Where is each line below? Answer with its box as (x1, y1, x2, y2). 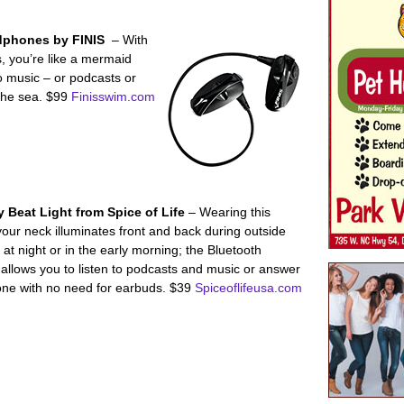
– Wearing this (188, 205, 271, 219)
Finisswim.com (71, 89, 155, 104)
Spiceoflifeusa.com (195, 280, 302, 295)
